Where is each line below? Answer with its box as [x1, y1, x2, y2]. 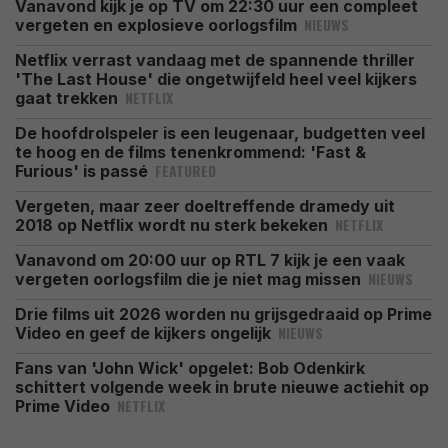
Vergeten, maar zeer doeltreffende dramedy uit [15, 196, 395, 216]
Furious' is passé [15, 161, 152, 181]
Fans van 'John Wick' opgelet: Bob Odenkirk [15, 358, 365, 378]
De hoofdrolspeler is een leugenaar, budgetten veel [15, 123, 425, 143]
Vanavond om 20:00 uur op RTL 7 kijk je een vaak [15, 250, 405, 270]
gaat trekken [15, 88, 122, 108]
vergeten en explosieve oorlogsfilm [15, 15, 301, 35]
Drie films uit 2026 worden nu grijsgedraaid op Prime [15, 304, 432, 324]
